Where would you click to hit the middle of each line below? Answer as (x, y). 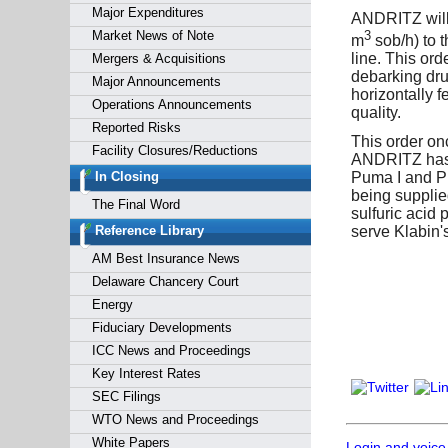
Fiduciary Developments (161, 327)
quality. (375, 112)
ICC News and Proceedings (171, 350)
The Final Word (135, 204)
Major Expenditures (147, 12)
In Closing (126, 176)
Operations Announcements (171, 104)
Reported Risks (136, 127)
